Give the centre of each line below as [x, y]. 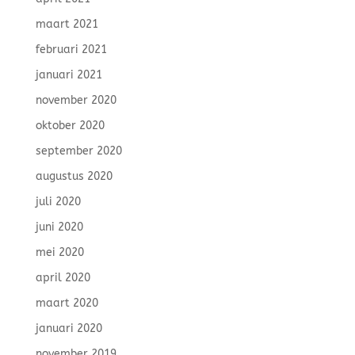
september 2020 [78, 151]
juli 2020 [58, 202]
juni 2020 [59, 227]
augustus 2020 [74, 176]
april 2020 [63, 278]
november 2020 [76, 100]
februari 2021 [71, 50]
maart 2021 [67, 24]
